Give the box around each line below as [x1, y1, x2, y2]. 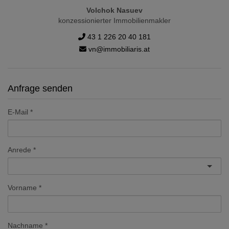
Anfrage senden [8, 83, 73, 94]
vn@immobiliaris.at [86, 45, 150, 54]
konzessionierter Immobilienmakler [58, 16, 171, 25]
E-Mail [8, 108, 28, 117]
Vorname [8, 184, 37, 192]
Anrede [8, 146, 31, 154]
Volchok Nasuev [86, 6, 143, 15]
